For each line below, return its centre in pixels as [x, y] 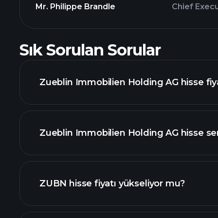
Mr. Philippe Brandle [75, 7]
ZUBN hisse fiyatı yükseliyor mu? [112, 183]
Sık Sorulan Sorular [90, 50]
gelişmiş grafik [176, 159]
